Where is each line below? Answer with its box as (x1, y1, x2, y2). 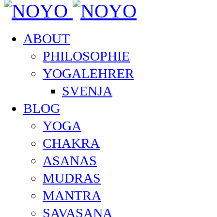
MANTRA (43, 188, 101, 203)
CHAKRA (43, 136, 100, 151)
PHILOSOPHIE (43, 48, 130, 64)
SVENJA (62, 83, 112, 99)
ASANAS (43, 153, 97, 169)
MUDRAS (43, 170, 101, 186)
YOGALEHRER (43, 66, 134, 81)
